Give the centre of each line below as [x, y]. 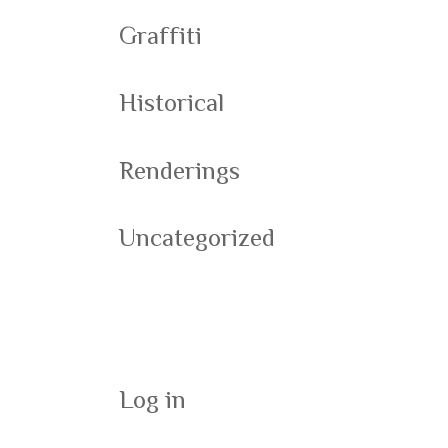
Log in [153, 399]
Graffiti [161, 35]
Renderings [180, 170]
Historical [172, 102]
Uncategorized [197, 237]
